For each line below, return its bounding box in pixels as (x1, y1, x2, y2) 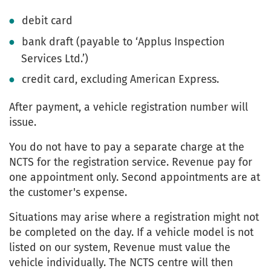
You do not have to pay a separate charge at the (9, 140, 244, 154)
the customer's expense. (9, 186, 127, 200)
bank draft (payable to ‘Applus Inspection (22, 34, 225, 48)
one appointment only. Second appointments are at (9, 171, 260, 184)
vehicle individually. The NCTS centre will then (9, 256, 233, 270)
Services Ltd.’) (21, 51, 88, 65)
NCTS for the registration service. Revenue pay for (9, 155, 252, 169)
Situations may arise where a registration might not (9, 211, 259, 224)
